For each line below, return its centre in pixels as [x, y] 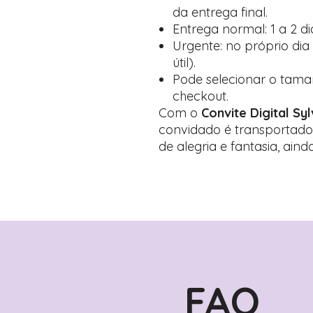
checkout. [201, 96]
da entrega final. [220, 12]
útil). [184, 63]
